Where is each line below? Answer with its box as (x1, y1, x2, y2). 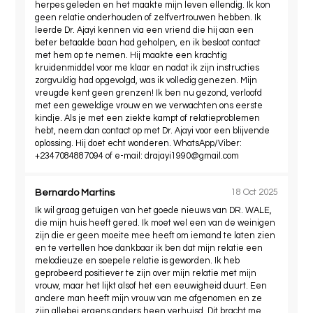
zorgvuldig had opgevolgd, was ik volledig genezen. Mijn (35, 75, 258, 85)
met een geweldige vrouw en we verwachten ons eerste (35, 101, 263, 110)
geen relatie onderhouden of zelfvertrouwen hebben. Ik (35, 13, 262, 22)
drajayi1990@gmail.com (145, 151, 240, 161)
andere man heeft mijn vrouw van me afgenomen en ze (35, 293, 263, 303)
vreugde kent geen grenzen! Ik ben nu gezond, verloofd (35, 88, 263, 98)
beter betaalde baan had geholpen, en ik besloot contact (35, 38, 261, 48)
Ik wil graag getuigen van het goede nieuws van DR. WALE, (35, 205, 272, 215)
